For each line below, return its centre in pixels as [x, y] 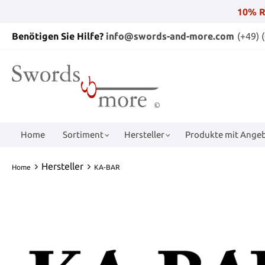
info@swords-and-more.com [170, 36]
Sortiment [83, 134]
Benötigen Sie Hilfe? [59, 36]
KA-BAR [107, 167]
